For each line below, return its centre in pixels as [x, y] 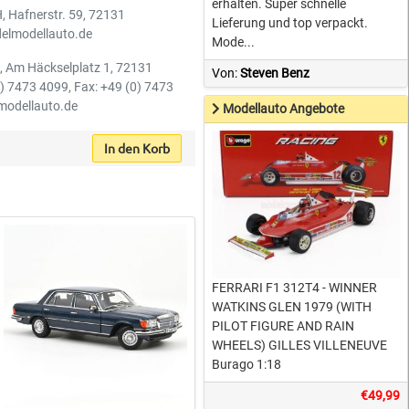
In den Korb [137, 148]
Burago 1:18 [247, 364]
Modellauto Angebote [284, 109]
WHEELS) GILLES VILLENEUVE [300, 345]
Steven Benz [275, 73]
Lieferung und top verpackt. [290, 23]
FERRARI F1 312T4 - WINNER [295, 287]
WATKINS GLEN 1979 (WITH [292, 306]
